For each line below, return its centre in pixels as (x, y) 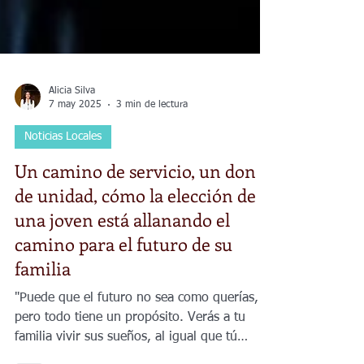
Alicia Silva (72, 179)
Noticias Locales (63, 224)
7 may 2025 (75, 192)
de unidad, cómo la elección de (135, 283)
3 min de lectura (152, 192)
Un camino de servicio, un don (135, 258)
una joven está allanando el (122, 307)
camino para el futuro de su (123, 331)
